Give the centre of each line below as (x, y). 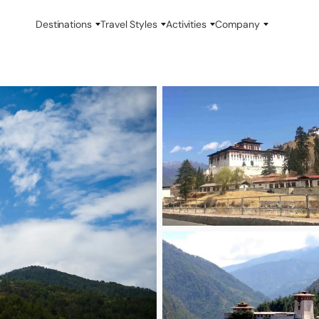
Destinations (63, 24)
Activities (186, 24)
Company (237, 24)
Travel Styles (129, 24)
